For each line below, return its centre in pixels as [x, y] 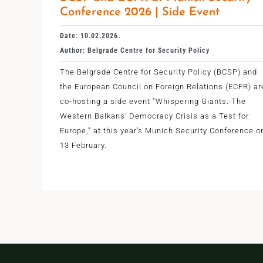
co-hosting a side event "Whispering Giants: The [153, 101]
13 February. [83, 145]
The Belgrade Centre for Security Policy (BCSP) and [158, 72]
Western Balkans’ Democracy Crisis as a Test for [154, 116]
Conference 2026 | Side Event [139, 12]
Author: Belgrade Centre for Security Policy [134, 50]
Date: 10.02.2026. [90, 36]
